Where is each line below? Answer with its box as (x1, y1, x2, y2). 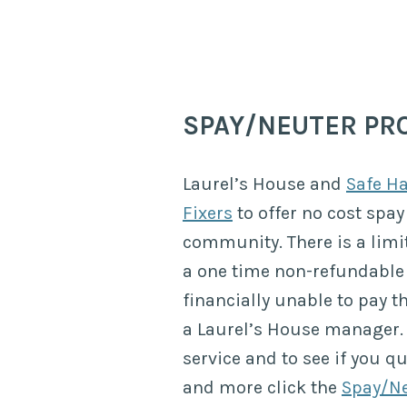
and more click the (183, 376, 342, 398)
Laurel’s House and (183, 173, 346, 194)
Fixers (183, 202, 233, 223)
